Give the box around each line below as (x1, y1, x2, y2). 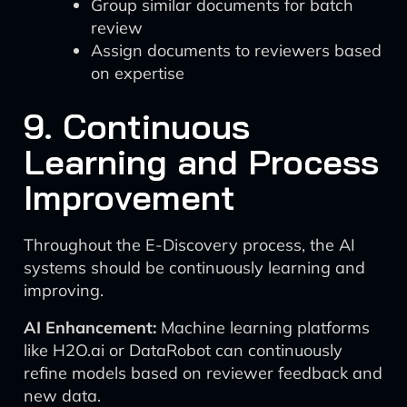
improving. (24, 280, 104, 301)
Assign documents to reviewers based (91, 40, 382, 61)
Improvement (24, 175, 235, 219)
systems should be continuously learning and (24, 257, 365, 278)
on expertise (91, 63, 184, 84)
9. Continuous (24, 104, 250, 148)
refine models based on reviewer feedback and (24, 362, 382, 383)
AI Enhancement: (24, 317, 156, 338)
